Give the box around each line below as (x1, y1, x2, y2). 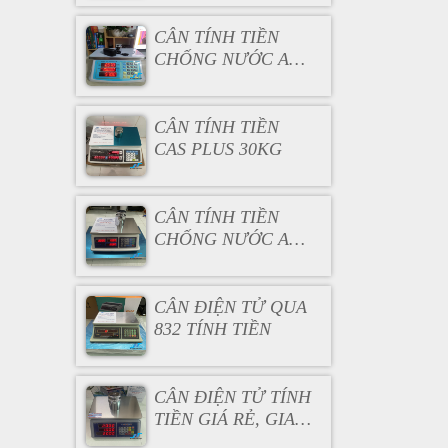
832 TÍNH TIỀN (153, 319, 271, 339)
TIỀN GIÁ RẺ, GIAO (153, 409, 308, 429)
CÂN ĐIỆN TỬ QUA (153, 297, 307, 317)
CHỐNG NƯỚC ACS (153, 49, 310, 69)
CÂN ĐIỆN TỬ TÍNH (153, 387, 311, 407)
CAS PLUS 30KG (153, 139, 282, 159)
